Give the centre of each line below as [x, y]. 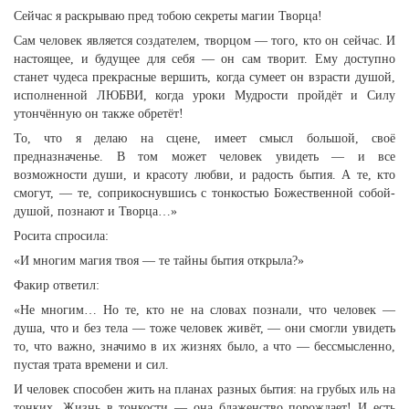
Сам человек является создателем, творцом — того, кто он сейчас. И [204, 41]
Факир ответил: [57, 285]
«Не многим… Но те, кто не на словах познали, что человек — [204, 310]
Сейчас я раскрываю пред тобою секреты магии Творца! [168, 16]
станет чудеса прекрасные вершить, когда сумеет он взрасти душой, [204, 77]
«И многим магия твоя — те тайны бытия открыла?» [159, 261]
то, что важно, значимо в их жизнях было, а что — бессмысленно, [204, 346]
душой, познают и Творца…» [95, 211]
